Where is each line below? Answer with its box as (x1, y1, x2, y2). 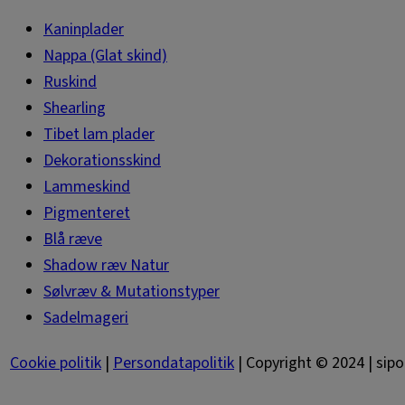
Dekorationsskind (43, 149, 161, 173)
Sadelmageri (43, 306, 128, 330)
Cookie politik (10, 352, 101, 375)
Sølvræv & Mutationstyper (43, 280, 220, 304)
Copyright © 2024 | (246, 352, 372, 375)
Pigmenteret (43, 202, 130, 225)
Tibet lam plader (43, 123, 155, 146)
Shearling (43, 97, 106, 120)
